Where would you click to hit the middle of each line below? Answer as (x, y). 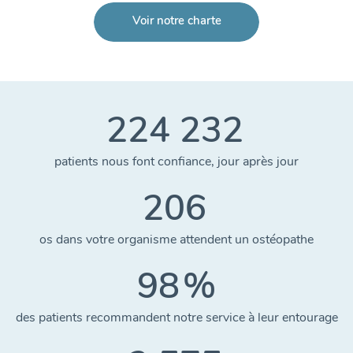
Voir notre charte (176, 21)
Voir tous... (176, 24)
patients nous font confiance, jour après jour (176, 162)
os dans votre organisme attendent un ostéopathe (176, 240)
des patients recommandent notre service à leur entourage (176, 318)
